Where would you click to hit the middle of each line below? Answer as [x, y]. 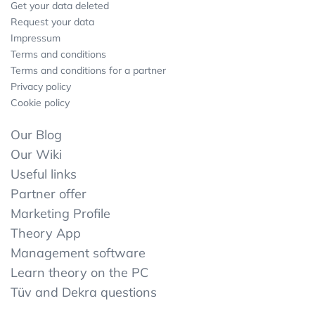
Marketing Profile [60, 213]
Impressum [36, 38]
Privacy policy [41, 86]
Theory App [46, 233]
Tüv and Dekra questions [84, 292]
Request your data [52, 21]
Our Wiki [36, 154]
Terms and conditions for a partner [88, 70]
